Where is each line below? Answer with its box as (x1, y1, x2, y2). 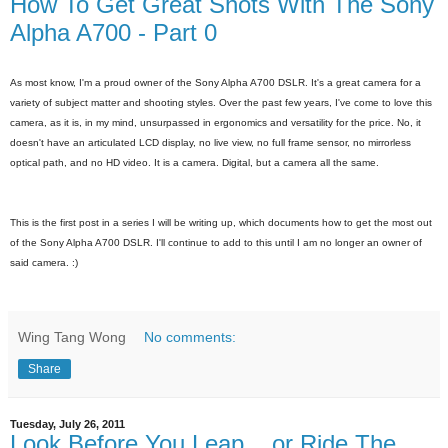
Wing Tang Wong (18, 329, 126, 346)
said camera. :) (10, 257, 78, 269)
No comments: (144, 329, 237, 346)
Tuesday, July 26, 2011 (10, 418, 125, 431)
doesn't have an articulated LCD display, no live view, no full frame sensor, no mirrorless (10, 137, 411, 149)
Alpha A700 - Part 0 (10, 19, 217, 47)
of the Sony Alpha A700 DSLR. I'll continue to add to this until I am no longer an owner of (10, 237, 422, 249)
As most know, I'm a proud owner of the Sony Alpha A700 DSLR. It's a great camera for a (10, 77, 421, 89)
